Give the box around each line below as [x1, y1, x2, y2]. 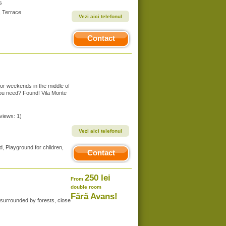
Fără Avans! [71, 192, 118, 201]
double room [71, 184, 101, 190]
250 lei [85, 173, 110, 183]
